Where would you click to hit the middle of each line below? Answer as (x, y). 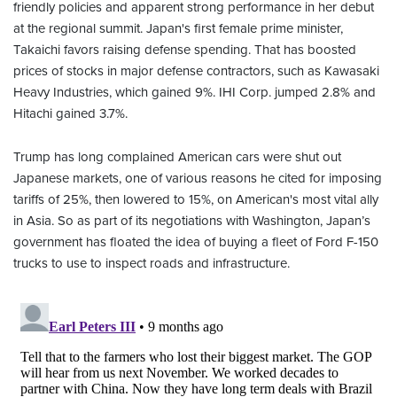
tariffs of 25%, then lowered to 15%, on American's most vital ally (196, 200)
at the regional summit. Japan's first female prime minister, (178, 29)
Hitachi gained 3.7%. (70, 114)
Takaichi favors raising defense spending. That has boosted (185, 50)
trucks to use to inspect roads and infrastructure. (152, 264)
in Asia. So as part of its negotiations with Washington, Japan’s (192, 221)
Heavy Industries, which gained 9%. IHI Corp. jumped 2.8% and (195, 93)
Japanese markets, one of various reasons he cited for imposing (198, 179)
